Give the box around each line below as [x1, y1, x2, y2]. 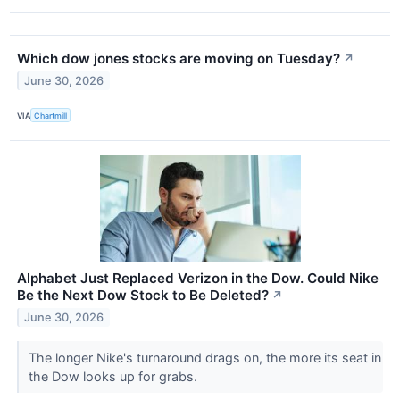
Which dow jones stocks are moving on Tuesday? [17, 50, 340, 68]
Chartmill [34, 110, 68, 121]
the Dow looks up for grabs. [28, 369, 201, 385]
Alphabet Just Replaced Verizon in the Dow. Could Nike [17, 270, 379, 287]
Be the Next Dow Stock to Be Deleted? [17, 287, 269, 304]
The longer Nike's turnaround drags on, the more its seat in [28, 350, 381, 366]
